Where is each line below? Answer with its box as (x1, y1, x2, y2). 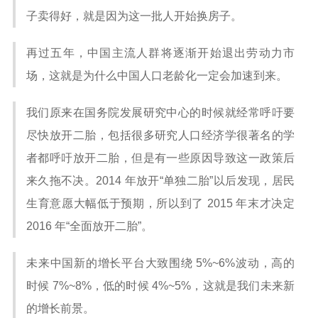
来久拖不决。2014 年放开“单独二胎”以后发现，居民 (26, 175, 295, 187)
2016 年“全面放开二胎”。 (26, 220, 153, 232)
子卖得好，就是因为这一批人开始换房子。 (26, 10, 242, 22)
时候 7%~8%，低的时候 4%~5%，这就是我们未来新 (26, 280, 295, 292)
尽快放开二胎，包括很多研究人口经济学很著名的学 (26, 129, 295, 141)
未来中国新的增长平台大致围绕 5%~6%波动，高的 (26, 257, 295, 269)
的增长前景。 (26, 302, 94, 314)
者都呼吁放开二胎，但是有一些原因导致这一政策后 (26, 152, 295, 164)
